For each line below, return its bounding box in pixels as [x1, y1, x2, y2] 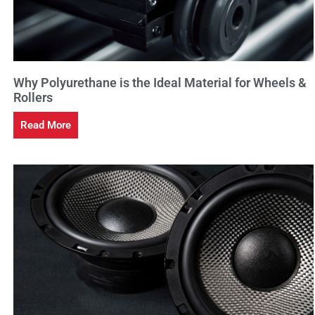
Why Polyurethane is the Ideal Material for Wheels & [13, 75, 307, 90]
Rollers [13, 89, 53, 105]
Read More [20, 118, 72, 131]
